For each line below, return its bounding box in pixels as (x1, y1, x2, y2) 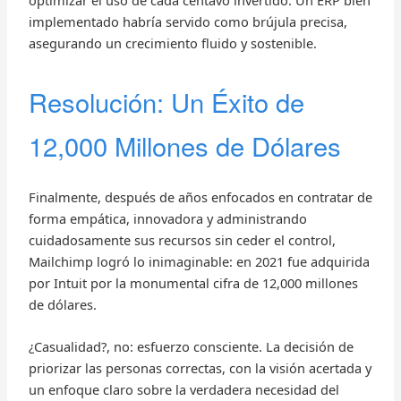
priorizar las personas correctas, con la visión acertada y (28, 359, 371, 378)
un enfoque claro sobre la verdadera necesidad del (28, 380, 339, 399)
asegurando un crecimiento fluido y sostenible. (28, 34, 317, 53)
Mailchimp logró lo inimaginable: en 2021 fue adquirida (28, 252, 370, 270)
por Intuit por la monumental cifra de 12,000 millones (28, 273, 358, 292)
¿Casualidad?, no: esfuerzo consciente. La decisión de (28, 337, 354, 356)
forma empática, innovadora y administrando (28, 209, 307, 227)
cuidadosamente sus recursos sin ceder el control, (28, 230, 336, 249)
